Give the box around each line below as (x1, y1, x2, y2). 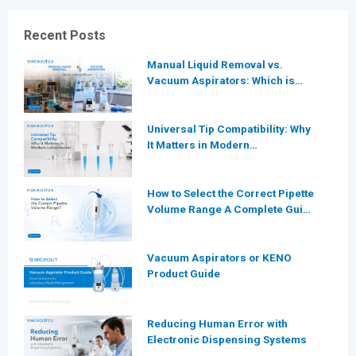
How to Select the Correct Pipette (147, 186, 315, 199)
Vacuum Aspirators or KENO (147, 250, 292, 264)
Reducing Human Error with (147, 316, 288, 330)
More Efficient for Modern (147, 89, 279, 103)
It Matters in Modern (147, 137, 250, 151)
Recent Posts (24, 28, 106, 44)
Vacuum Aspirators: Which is (147, 73, 296, 87)
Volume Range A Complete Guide (147, 202, 316, 215)
